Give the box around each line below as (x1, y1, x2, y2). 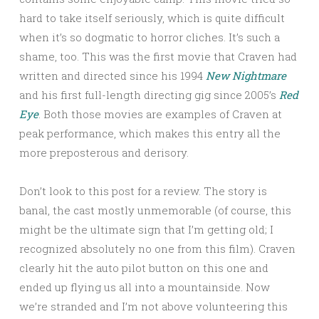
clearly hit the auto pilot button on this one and (19, 260, 268, 275)
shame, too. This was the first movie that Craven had (19, 48, 297, 63)
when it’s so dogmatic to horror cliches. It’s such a (19, 29, 280, 44)
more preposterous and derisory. (19, 145, 189, 159)
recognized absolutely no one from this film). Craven (19, 241, 296, 256)
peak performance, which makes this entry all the (19, 125, 281, 140)
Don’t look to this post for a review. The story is (19, 183, 267, 198)
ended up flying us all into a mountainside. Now (19, 279, 270, 294)
